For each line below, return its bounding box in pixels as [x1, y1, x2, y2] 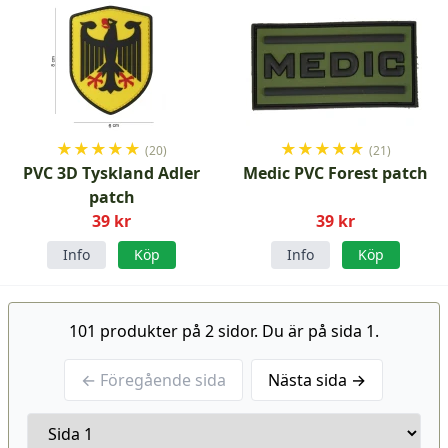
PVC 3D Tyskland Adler [23, 162, 201, 184]
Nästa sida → [268, 369, 367, 391]
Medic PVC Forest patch [243, 162, 429, 184]
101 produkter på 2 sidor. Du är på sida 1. [68, 320, 379, 342]
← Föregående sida [81, 369, 227, 391]
